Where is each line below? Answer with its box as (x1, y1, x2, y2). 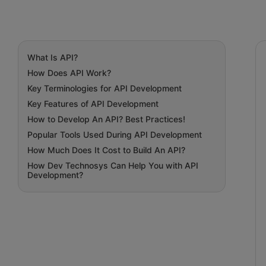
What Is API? (27, 53, 78, 62)
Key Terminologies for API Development (27, 84, 182, 93)
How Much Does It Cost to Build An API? (27, 145, 185, 155)
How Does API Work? (27, 68, 111, 78)
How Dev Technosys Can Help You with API (27, 161, 198, 170)
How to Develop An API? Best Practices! (27, 115, 185, 124)
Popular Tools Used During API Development (27, 130, 202, 140)
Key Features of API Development (27, 99, 159, 109)
